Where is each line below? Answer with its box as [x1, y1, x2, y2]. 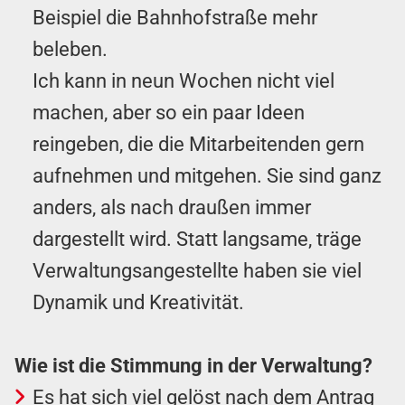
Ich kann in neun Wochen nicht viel [33, 69, 334, 92]
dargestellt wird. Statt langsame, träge [33, 227, 362, 250]
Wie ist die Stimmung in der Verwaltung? [14, 353, 372, 377]
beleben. [33, 37, 108, 61]
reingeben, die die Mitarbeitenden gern [33, 132, 364, 155]
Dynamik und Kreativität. [33, 290, 244, 314]
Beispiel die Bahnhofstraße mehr [33, 5, 317, 29]
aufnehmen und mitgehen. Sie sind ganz [33, 164, 381, 187]
